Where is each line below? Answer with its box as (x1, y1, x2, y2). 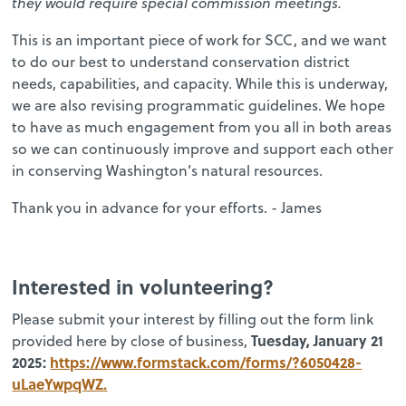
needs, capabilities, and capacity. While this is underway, (12, 72, 389, 93)
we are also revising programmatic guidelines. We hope (12, 94, 386, 115)
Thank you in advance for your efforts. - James (12, 197, 323, 217)
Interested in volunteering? (12, 271, 275, 301)
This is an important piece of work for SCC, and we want (12, 29, 388, 50)
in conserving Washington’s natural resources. (12, 159, 324, 180)
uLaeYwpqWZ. (12, 372, 108, 394)
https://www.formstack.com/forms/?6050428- (50, 351, 362, 372)
